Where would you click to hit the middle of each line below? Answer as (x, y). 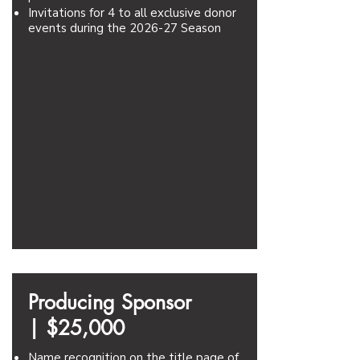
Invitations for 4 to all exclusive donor (132, 13)
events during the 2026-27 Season (125, 28)
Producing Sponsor (110, 302)
